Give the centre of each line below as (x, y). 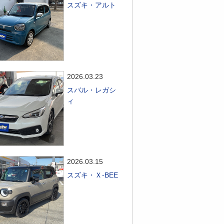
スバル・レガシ (92, 90)
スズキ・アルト (92, 5)
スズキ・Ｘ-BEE (93, 175)
